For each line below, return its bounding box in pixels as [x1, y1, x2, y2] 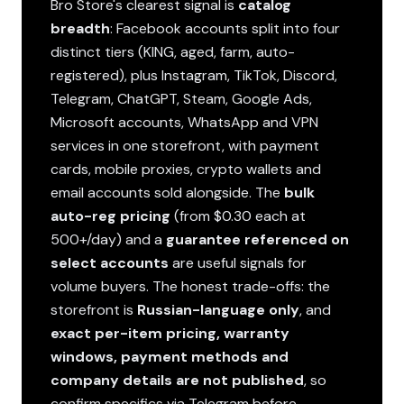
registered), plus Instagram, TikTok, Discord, [50, 66, 337, 85]
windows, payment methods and [50, 347, 289, 366]
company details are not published [50, 371, 304, 390]
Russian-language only [137, 300, 299, 319]
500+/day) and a [50, 230, 166, 249]
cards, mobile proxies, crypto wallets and [50, 160, 321, 179]
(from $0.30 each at [170, 207, 306, 225]
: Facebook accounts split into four [110, 19, 340, 38]
